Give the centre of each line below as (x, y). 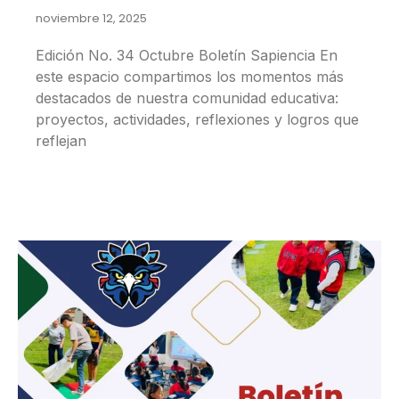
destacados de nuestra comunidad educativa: (187, 98)
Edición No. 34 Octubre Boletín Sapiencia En (187, 56)
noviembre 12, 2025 (91, 19)
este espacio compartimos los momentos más (190, 77)
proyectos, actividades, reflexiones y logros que (197, 120)
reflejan (61, 141)
